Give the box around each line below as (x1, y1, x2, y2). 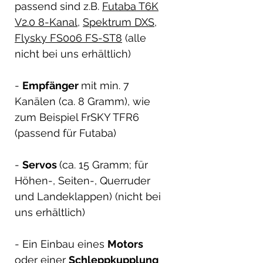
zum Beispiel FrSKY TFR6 (15, 110, 139, 123)
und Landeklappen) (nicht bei (15, 190, 161, 203)
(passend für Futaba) (15, 126, 116, 139)
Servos (22, 158, 59, 171)
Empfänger (22, 79, 81, 92)
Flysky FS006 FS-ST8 (15, 31, 122, 44)
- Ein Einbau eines (15, 237, 107, 250)
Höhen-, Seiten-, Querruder (15, 174, 150, 187)
